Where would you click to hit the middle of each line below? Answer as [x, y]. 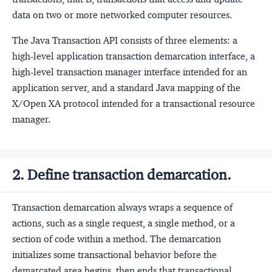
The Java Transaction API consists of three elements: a [125, 40]
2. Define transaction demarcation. [122, 175]
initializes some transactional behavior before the [114, 254]
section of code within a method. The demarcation [117, 239]
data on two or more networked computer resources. [122, 15]
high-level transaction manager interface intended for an [130, 72]
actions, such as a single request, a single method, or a [124, 223]
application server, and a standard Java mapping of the [126, 87]
